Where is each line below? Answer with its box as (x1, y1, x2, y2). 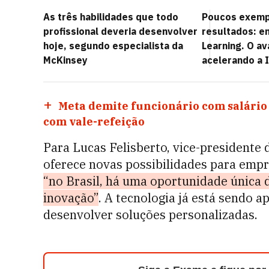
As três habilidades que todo (43, 11, 178, 23)
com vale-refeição (43, 115, 145, 128)
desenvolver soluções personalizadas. (43, 207, 258, 223)
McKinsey (43, 54, 88, 66)
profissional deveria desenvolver (43, 25, 198, 37)
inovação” (43, 190, 98, 206)
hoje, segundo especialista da (43, 40, 183, 52)
